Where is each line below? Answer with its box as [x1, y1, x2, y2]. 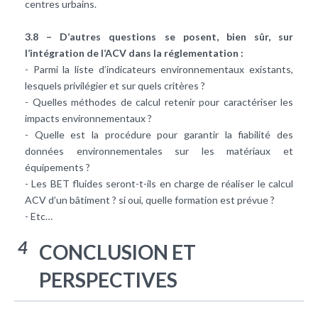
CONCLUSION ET [39, 240, 196, 265]
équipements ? [25, 161, 90, 174]
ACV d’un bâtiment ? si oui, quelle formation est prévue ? [25, 194, 275, 207]
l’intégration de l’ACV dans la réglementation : [25, 47, 243, 60]
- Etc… [25, 210, 53, 223]
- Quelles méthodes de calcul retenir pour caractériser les [25, 96, 293, 109]
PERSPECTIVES [39, 268, 177, 292]
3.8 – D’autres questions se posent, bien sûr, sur [25, 31, 293, 43]
